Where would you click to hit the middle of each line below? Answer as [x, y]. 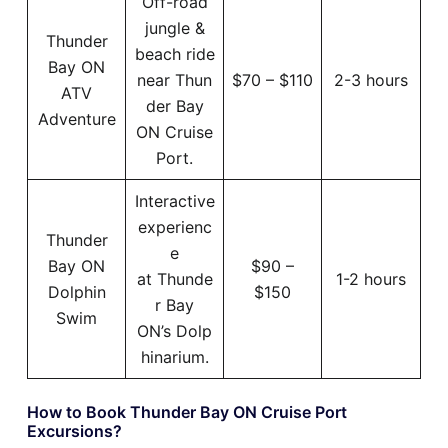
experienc [174, 226]
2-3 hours [371, 79]
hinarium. [174, 356]
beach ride [174, 53]
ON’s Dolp [174, 330]
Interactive [174, 200]
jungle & [174, 27]
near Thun [174, 79]
